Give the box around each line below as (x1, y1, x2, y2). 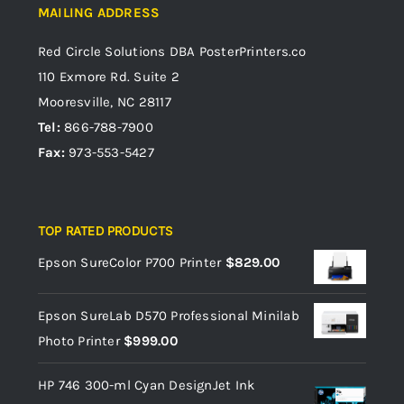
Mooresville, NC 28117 (38, 93, 171, 110)
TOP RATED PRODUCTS (38, 223, 173, 238)
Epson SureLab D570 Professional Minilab (38, 308, 299, 325)
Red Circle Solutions (38, 42, 166, 60)
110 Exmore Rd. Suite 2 (38, 68, 179, 85)
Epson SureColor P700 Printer (38, 253, 222, 271)
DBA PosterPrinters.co (165, 42, 307, 60)
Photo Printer (38, 333, 120, 350)
